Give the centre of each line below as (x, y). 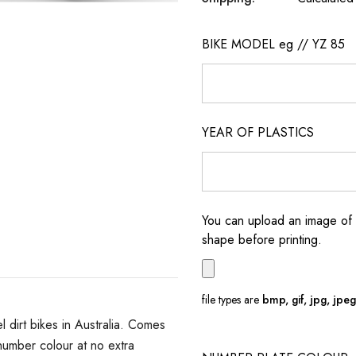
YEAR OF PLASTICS (258, 132)
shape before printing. (262, 240)
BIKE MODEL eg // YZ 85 (273, 44)
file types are (232, 300)
